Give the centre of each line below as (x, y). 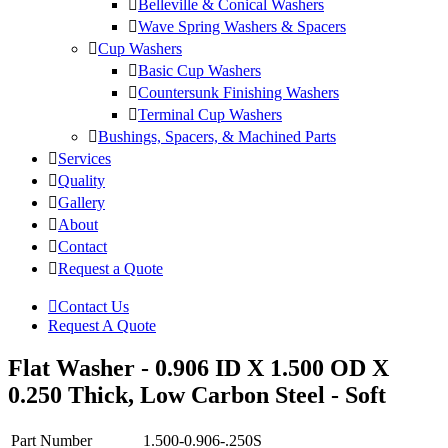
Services (84, 159)
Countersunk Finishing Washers (238, 93)
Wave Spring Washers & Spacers (242, 27)
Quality (81, 181)
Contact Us (93, 307)
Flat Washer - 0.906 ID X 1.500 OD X (198, 368)
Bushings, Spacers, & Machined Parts (217, 137)
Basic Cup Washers (199, 71)
